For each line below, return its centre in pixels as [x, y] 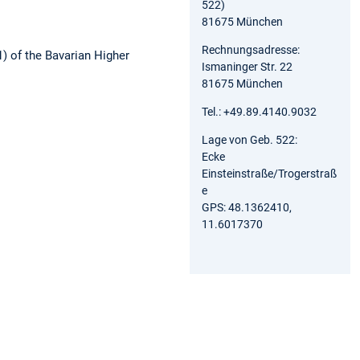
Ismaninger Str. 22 [247, 66]
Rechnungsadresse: [251, 49]
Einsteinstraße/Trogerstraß [269, 173]
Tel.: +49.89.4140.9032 [259, 111]
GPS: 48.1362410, [247, 207]
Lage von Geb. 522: [250, 139]
